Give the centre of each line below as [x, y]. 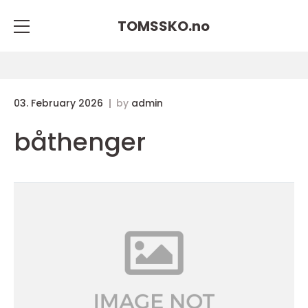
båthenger [80, 142]
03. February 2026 [60, 103]
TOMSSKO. [155, 26]
